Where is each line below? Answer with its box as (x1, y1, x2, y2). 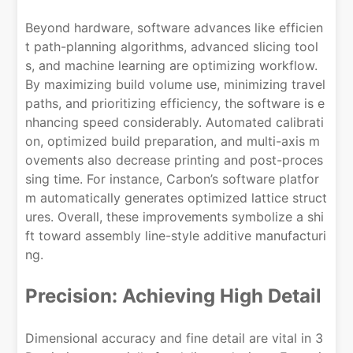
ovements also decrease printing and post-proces (25, 151, 324, 168)
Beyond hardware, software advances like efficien (25, 19, 324, 35)
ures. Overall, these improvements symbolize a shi (25, 208, 325, 225)
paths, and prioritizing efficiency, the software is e (25, 95, 325, 111)
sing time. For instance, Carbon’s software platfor (25, 170, 320, 187)
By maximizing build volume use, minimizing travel (25, 76, 326, 92)
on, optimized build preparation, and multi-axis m (25, 132, 321, 149)
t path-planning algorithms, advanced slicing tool (25, 38, 319, 54)
